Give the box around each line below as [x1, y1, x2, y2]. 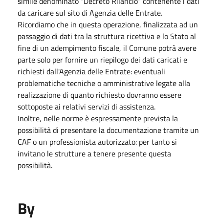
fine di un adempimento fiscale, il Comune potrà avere [18, 42, 197, 54]
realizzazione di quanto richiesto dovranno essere [18, 89, 181, 101]
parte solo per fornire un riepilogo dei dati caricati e [18, 54, 187, 66]
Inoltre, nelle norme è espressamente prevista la [18, 112, 178, 124]
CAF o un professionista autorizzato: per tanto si [18, 136, 177, 148]
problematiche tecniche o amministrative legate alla [18, 77, 190, 89]
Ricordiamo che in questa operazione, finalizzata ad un [18, 19, 198, 30]
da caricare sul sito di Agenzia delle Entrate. [18, 7, 162, 19]
